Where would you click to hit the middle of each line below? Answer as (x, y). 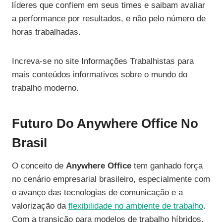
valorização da (40, 206)
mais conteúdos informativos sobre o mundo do (100, 75)
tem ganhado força (167, 166)
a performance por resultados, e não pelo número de (109, 19)
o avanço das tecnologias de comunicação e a (97, 193)
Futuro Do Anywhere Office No (105, 124)
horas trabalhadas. (46, 32)
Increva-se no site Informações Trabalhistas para (103, 61)
